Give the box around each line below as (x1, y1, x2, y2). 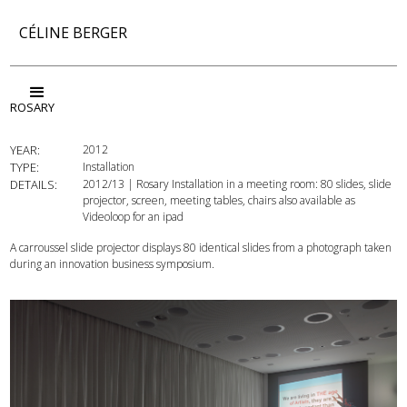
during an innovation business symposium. (10, 256, 214, 272)
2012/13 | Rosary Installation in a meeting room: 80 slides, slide (83, 176, 392, 192)
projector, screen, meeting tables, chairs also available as (83, 193, 355, 208)
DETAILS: (10, 176, 57, 193)
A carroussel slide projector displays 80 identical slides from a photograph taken (10, 240, 392, 255)
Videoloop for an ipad (83, 209, 184, 224)
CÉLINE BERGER (19, 23, 127, 43)
